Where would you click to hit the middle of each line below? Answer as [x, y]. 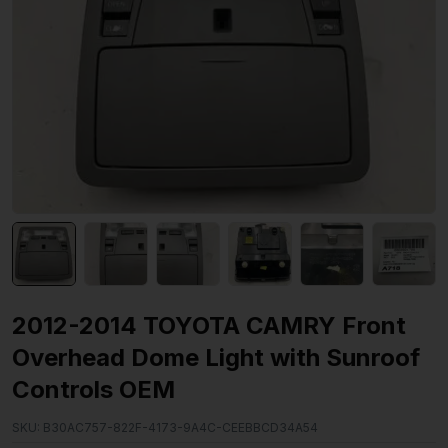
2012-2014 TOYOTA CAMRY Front [209, 326]
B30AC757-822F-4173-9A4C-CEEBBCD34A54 [179, 428]
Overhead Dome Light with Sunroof [216, 358]
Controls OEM [93, 390]
